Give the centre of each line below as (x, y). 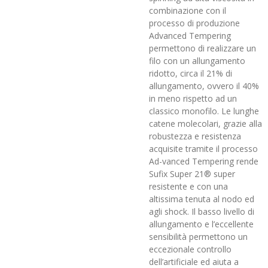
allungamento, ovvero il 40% (204, 86)
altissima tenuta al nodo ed (202, 199)
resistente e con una (188, 186)
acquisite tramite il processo (203, 148)
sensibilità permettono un (198, 236)
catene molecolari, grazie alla (205, 123)
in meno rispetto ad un (193, 98)
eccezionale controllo (190, 249)
